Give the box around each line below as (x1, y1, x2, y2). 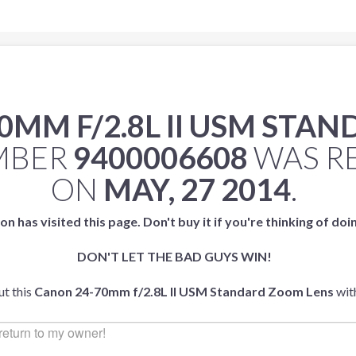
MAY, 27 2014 (103, 171, 291, 207)
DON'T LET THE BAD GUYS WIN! (76, 249, 272, 264)
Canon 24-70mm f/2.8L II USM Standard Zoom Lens (33, 284, 334, 299)
